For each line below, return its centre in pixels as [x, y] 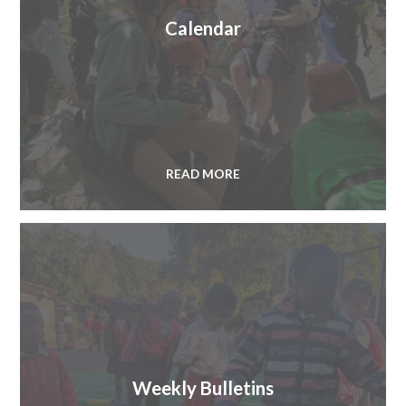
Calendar [203, 29]
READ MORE [203, 174]
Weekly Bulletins [203, 387]
